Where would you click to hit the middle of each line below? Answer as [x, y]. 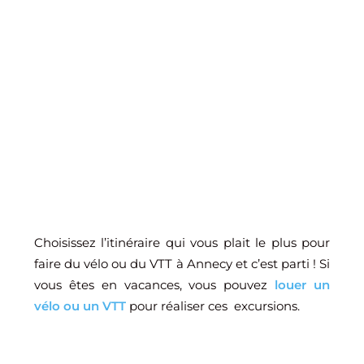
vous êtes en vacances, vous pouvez [155, 285]
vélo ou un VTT [80, 306]
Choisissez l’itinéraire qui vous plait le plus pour [182, 243]
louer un [303, 285]
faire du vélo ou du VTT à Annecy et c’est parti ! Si [182, 264]
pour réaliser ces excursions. [213, 306]
